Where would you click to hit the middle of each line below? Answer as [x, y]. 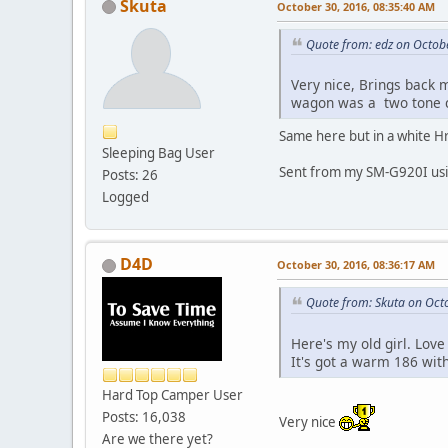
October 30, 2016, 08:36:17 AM [356, 265]
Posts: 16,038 [144, 417]
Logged [125, 196]
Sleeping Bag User [158, 152]
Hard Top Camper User [172, 395]
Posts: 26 [130, 174]
